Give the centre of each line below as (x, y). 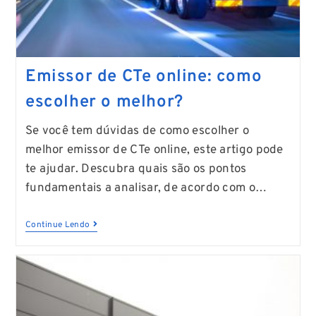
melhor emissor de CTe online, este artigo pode (154, 151)
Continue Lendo (57, 225)
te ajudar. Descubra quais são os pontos (136, 170)
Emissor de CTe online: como (144, 77)
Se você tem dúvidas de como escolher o (137, 132)
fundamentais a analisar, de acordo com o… (146, 189)
